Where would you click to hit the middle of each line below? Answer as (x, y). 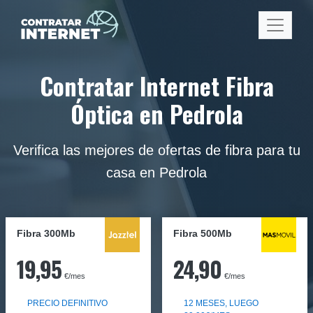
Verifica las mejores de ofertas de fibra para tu (156, 150)
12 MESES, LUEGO (221, 303)
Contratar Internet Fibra (156, 86)
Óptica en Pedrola (156, 114)
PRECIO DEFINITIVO (67, 303)
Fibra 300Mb (46, 234)
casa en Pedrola (156, 173)
